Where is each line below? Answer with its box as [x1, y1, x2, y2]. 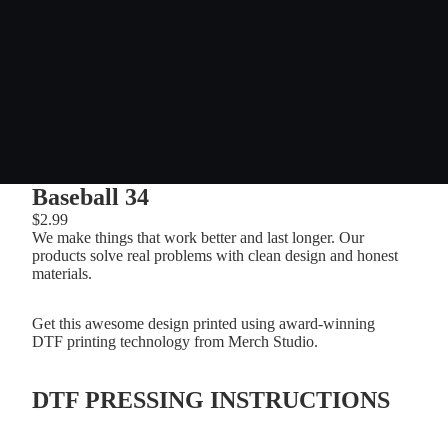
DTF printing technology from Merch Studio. [32, 332, 322, 350]
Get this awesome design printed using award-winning [32, 314, 375, 332]
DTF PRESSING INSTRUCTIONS [32, 386, 390, 413]
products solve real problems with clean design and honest [32, 246, 398, 264]
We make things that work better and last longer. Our [32, 228, 364, 246]
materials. [32, 264, 92, 282]
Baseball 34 [32, 183, 149, 210]
